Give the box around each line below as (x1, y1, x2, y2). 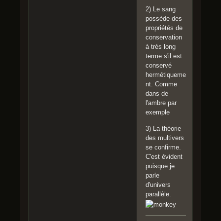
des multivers (146, 134, 184, 142)
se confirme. (146, 143, 181, 151)
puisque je (146, 162, 175, 170)
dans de (146, 89, 168, 97)
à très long (146, 42, 176, 50)
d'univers (146, 181, 171, 188)
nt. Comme (146, 80, 177, 88)
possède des (146, 14, 182, 22)
